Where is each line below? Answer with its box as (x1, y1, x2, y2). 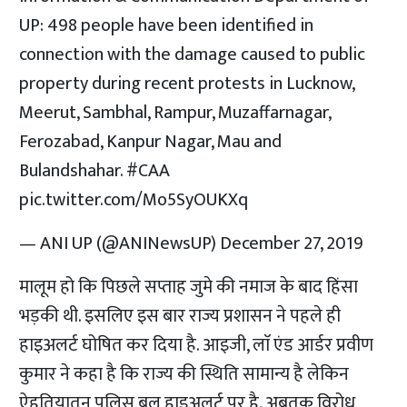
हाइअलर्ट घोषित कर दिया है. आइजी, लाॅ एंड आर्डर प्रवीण (19, 330, 374, 362)
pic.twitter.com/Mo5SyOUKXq (19, 184, 249, 216)
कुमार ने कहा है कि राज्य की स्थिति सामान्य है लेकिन (19, 359, 350, 391)
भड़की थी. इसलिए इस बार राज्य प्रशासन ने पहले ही (19, 301, 342, 333)
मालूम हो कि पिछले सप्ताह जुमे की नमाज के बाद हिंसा (19, 272, 359, 303)
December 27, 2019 (220, 228, 364, 260)
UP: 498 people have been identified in (19, 10, 314, 42)
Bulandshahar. (19, 155, 127, 187)
